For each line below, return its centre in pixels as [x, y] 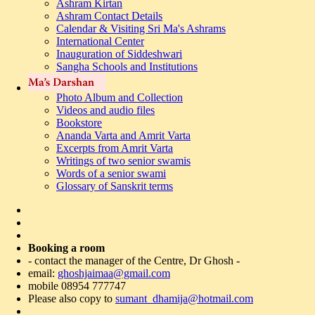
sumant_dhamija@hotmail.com [184, 298]
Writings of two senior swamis [123, 161]
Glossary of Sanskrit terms [115, 186]
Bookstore [79, 123]
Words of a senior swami [111, 173]
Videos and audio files [105, 110]
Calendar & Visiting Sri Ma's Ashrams [141, 28]
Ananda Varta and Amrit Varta [123, 135]
